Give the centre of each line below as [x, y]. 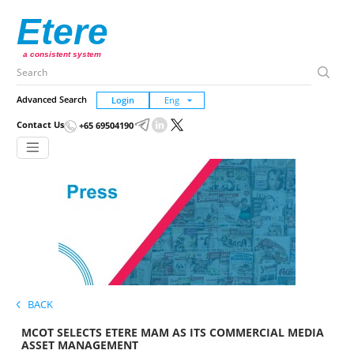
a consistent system [62, 54]
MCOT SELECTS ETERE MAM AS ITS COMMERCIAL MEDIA [173, 332]
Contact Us [40, 125]
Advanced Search [51, 99]
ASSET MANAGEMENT [80, 345]
